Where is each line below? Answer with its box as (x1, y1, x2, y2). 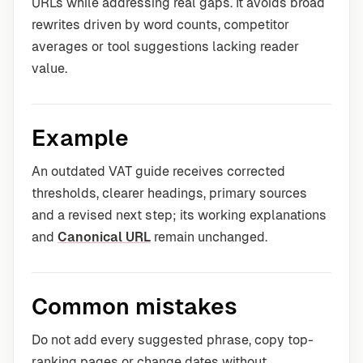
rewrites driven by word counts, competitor (32, 17, 289, 32)
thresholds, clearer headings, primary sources (32, 186, 307, 201)
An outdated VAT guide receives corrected (32, 164, 285, 179)
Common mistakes (32, 293, 237, 319)
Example (32, 125, 129, 151)
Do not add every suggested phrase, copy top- (32, 332, 314, 348)
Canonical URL (58, 229, 151, 245)
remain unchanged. (151, 229, 267, 245)
